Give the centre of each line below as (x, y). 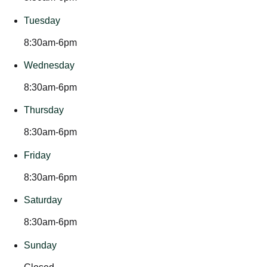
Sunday (40, 245)
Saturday (43, 200)
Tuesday (42, 20)
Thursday (44, 110)
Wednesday (49, 65)
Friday (37, 155)
